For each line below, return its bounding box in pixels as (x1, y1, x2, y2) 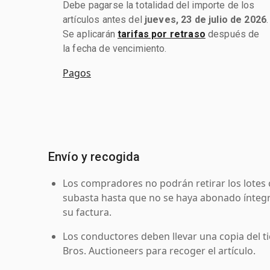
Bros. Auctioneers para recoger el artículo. (63, 243, 256, 257)
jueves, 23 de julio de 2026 (145, 13, 267, 25)
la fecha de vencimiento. (63, 42, 167, 54)
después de (205, 28, 260, 40)
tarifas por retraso (117, 28, 206, 40)
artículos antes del (63, 13, 145, 25)
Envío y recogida (48, 149, 140, 164)
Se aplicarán (63, 28, 118, 40)
